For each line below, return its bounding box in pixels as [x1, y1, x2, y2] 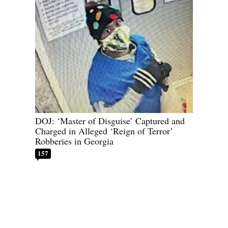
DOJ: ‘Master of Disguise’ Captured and [35, 115, 185, 127]
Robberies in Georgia [35, 135, 113, 148]
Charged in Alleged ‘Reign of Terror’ [35, 125, 173, 137]
